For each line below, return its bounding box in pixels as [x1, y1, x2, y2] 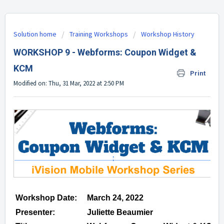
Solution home [13, 29, 58, 38]
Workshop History [141, 29, 194, 38]
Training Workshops [69, 29, 128, 38]
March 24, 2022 [87, 193, 143, 202]
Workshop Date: [15, 193, 77, 202]
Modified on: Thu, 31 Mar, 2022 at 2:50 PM [13, 79, 124, 87]
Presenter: [15, 207, 55, 216]
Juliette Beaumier [87, 207, 153, 216]
